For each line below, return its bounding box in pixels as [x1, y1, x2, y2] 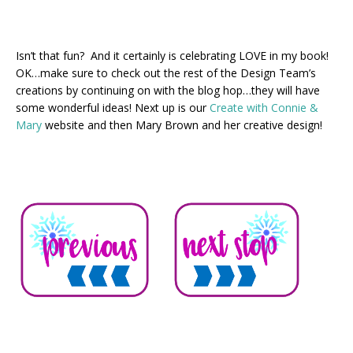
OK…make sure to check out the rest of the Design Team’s [16, 65, 316, 80]
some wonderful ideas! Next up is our [16, 99, 210, 115]
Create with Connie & [210, 99, 318, 115]
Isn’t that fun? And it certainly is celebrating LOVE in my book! [16, 47, 332, 63]
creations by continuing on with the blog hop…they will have [16, 82, 320, 98]
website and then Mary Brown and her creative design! [42, 117, 322, 132]
